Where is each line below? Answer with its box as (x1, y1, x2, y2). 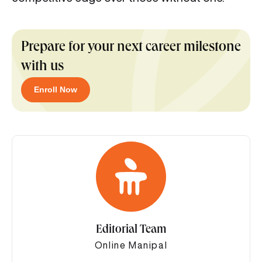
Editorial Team (95, 225, 167, 237)
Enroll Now (34, 85, 77, 95)
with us (21, 60, 64, 75)
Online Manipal (94, 240, 168, 250)
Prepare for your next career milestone (21, 41, 241, 56)
